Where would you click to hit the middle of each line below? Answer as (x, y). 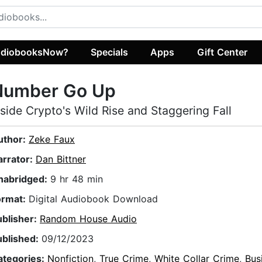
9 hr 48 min (77, 179)
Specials (110, 52)
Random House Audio (88, 219)
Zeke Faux (52, 139)
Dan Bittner (61, 159)
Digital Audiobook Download (93, 199)
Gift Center (222, 52)
